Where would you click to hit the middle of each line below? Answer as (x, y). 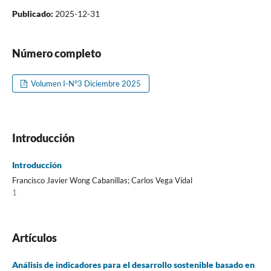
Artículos (34, 237)
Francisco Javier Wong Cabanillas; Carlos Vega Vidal (102, 180)
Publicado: (33, 13)
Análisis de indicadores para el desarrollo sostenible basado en (133, 264)
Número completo (56, 53)
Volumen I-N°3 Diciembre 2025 (85, 83)
